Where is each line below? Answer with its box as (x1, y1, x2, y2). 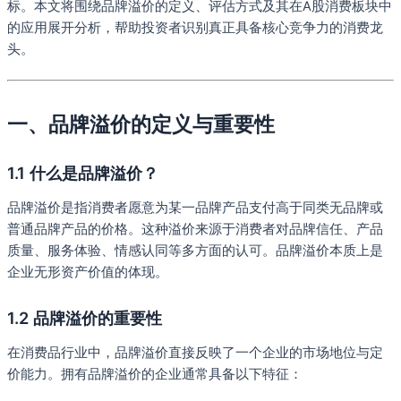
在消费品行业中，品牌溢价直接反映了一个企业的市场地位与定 (7, 345, 383, 362)
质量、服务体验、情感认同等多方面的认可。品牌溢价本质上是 (7, 243, 383, 260)
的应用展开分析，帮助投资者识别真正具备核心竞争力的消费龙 (7, 20, 383, 37)
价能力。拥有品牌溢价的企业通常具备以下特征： (7, 366, 303, 383)
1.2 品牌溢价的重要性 (7, 307, 162, 328)
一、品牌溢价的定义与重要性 (7, 112, 275, 138)
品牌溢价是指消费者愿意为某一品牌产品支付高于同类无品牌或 (7, 200, 383, 217)
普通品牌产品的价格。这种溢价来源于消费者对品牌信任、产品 (7, 221, 383, 238)
